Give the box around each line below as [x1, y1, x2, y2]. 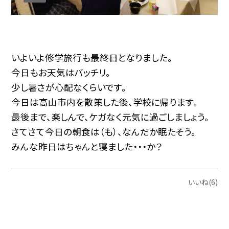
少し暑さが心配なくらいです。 [11, 81, 127, 94]
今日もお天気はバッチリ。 [11, 66, 111, 79]
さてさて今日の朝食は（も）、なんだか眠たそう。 [11, 125, 196, 139]
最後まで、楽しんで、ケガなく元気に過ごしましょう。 [11, 110, 210, 124]
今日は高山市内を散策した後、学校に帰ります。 [11, 96, 198, 109]
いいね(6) [188, 176, 218, 187]
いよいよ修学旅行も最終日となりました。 [11, 51, 173, 64]
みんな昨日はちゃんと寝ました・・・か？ [11, 140, 163, 153]
